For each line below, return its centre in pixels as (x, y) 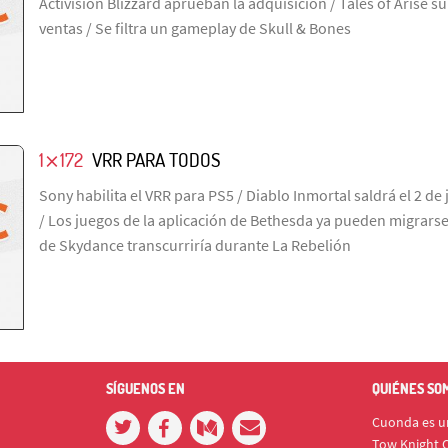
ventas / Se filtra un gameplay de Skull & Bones (195, 27)
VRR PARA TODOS (156, 159)
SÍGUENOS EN (145, 388)
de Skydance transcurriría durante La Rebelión (195, 244)
